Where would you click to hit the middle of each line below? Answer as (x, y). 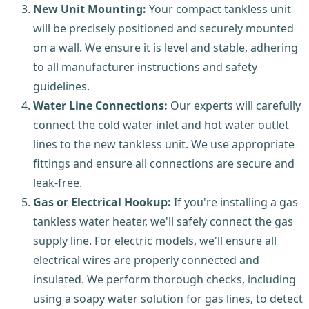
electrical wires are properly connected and (146, 260)
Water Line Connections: (100, 105)
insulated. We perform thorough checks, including (165, 279)
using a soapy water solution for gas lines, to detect (168, 298)
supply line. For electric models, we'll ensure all (155, 240)
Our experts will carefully (234, 105)
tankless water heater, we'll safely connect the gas (163, 221)
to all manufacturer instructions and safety (145, 67)
